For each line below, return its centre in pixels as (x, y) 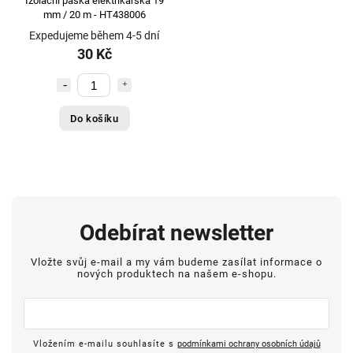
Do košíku (94, 118)
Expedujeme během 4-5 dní (94, 36)
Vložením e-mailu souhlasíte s (105, 344)
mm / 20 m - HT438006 (94, 15)
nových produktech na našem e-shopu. (176, 274)
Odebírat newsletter (176, 233)
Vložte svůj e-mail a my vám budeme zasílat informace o (176, 262)
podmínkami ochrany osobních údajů (249, 344)
